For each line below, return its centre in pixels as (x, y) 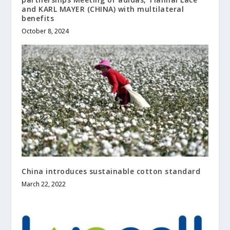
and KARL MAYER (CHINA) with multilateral (103, 9)
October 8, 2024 (45, 31)
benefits (38, 18)
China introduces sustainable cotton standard (111, 171)
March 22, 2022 (44, 184)
